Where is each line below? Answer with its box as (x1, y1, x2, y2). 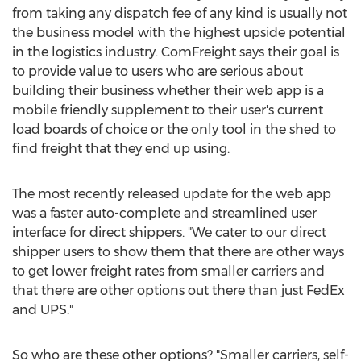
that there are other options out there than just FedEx (12, 283, 345, 298)
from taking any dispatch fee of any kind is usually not (12, 6, 347, 21)
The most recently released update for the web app (12, 186, 331, 201)
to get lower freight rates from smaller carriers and (12, 263, 325, 279)
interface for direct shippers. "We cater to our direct (12, 225, 326, 240)
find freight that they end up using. (12, 141, 230, 156)
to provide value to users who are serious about (12, 64, 303, 79)
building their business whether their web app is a (12, 83, 324, 98)
